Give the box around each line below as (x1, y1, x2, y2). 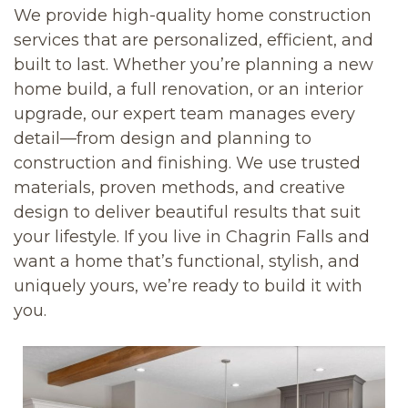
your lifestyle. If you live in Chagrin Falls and (14, 227, 370, 248)
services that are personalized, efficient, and (14, 30, 373, 51)
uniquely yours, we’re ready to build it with (14, 276, 362, 297)
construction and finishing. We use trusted (14, 153, 361, 174)
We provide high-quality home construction (14, 5, 372, 26)
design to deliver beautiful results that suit (14, 202, 361, 223)
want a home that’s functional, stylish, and (14, 251, 360, 272)
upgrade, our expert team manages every (14, 104, 355, 125)
